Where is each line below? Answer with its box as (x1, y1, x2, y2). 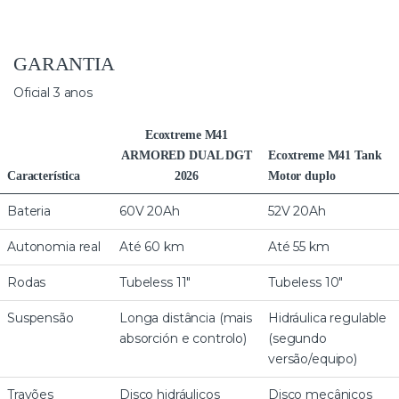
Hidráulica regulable (268, 310, 387, 327)
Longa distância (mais (119, 310, 253, 327)
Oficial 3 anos (13, 85, 94, 102)
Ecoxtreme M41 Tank (268, 149, 382, 163)
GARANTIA (13, 53, 115, 76)
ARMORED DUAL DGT (121, 149, 252, 163)
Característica (7, 169, 81, 183)
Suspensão (7, 310, 74, 327)
